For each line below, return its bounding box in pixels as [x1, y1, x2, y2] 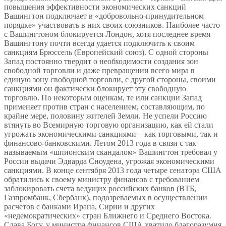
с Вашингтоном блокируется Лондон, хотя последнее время [4, 30, 210, 39]
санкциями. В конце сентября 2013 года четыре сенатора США [4, 166, 221, 175]
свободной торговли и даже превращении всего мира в [4, 66, 195, 75]
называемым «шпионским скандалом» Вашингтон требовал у [4, 148, 217, 157]
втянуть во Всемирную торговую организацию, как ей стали [4, 121, 213, 130]
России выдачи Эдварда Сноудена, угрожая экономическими [4, 157, 214, 166]
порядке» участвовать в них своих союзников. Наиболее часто [4, 21, 220, 30]
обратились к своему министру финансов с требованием [4, 175, 199, 184]
